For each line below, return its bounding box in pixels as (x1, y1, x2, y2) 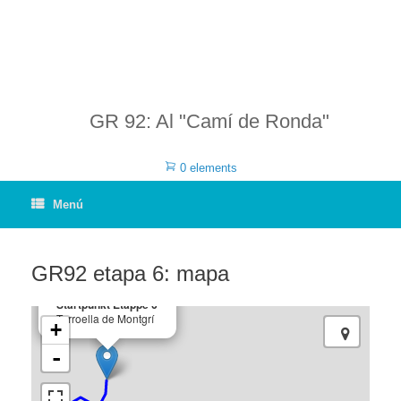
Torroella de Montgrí (56, 311, 154, 326)
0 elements (179, 161, 237, 175)
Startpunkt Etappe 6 (56, 296, 158, 312)
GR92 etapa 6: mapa (31, 261, 229, 286)
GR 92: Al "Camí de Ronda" (90, 110, 329, 132)
